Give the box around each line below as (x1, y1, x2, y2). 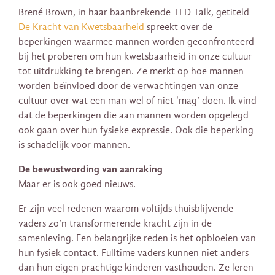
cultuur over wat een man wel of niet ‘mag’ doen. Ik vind (18, 95, 257, 107)
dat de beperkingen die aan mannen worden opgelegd (18, 110, 249, 122)
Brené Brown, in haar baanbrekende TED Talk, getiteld (18, 7, 249, 18)
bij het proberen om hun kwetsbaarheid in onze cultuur (18, 51, 252, 63)
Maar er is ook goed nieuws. (18, 179, 136, 190)
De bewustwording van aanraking (18, 163, 163, 176)
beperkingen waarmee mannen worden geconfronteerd (18, 36, 254, 48)
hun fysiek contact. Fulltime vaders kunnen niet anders (18, 247, 249, 259)
